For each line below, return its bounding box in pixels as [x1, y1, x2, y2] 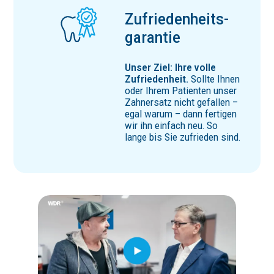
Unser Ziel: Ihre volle [125, 62, 217, 74]
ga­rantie [125, 28, 181, 46]
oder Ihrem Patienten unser [125, 85, 237, 97]
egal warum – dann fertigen [125, 108, 237, 120]
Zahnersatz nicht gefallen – [125, 97, 239, 109]
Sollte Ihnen [188, 73, 240, 86]
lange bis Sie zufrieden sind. [125, 131, 241, 144]
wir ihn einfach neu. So [125, 120, 218, 132]
